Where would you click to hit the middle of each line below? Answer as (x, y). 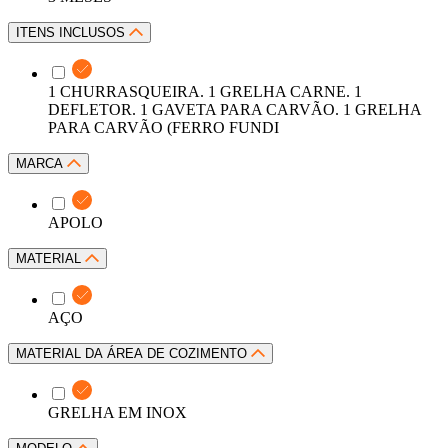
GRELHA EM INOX (117, 412)
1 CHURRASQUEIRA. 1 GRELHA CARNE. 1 (205, 91)
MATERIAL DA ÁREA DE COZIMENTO (133, 353)
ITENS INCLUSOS (72, 32)
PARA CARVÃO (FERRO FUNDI (163, 127)
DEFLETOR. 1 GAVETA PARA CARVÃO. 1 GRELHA (234, 109)
